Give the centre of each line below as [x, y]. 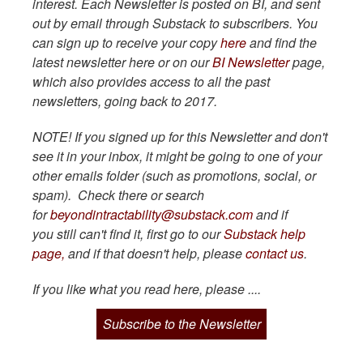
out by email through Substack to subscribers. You [175, 23]
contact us [275, 253]
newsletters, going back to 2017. [125, 100]
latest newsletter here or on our [122, 62]
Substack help [265, 233]
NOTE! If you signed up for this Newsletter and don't [180, 136]
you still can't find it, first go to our [128, 233]
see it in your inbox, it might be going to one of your [177, 156]
